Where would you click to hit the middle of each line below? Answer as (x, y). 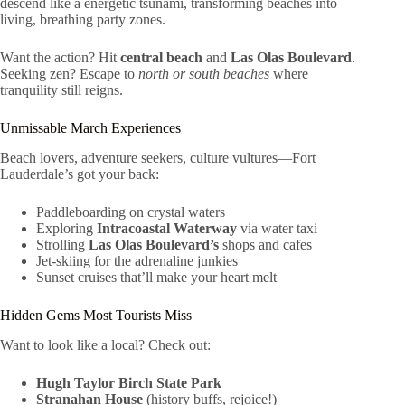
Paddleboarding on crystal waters (131, 212)
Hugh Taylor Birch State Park (129, 382)
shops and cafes (265, 244)
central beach (161, 58)
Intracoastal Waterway (167, 228)
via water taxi (277, 228)
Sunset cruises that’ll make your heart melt (156, 277)
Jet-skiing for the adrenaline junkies (137, 260)
